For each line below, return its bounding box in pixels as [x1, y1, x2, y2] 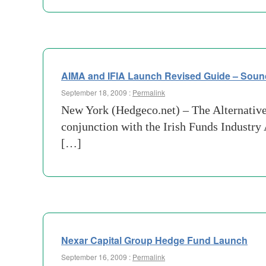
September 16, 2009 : [61, 252, 132, 262]
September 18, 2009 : [61, 87, 132, 97]
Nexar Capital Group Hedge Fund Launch [61, 233, 248, 247]
